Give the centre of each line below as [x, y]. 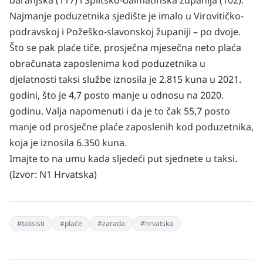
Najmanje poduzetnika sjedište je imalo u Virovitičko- [127, 16]
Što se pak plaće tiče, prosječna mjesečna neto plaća [125, 48]
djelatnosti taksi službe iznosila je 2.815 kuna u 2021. [125, 79]
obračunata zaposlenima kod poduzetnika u [107, 63]
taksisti [33, 223]
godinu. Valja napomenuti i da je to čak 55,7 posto [120, 111]
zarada [114, 223]
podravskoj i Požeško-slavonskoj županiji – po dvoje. [125, 32]
